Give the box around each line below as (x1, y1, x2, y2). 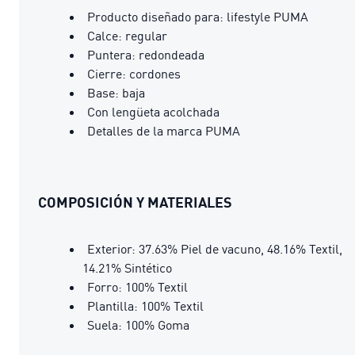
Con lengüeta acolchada (87, 103, 219, 120)
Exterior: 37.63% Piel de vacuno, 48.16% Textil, (87, 240, 342, 257)
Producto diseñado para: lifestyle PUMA (87, 8, 308, 25)
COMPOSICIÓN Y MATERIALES (38, 193, 232, 211)
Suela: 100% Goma (87, 316, 189, 333)
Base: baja (87, 84, 145, 101)
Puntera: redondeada (87, 46, 204, 63)
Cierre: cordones (87, 65, 181, 82)
